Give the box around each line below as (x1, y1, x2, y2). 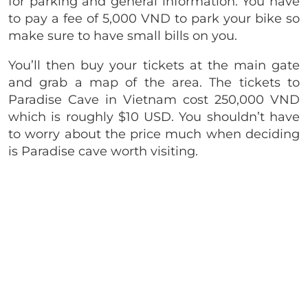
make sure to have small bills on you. (8, 27, 237, 43)
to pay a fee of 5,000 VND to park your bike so (8, 10, 300, 26)
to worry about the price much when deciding (8, 126, 300, 142)
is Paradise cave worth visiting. (8, 143, 201, 159)
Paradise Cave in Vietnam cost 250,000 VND (8, 91, 300, 107)
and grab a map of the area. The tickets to (8, 74, 300, 90)
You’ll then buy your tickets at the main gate (8, 57, 300, 73)
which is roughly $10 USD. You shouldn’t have (8, 109, 300, 124)
